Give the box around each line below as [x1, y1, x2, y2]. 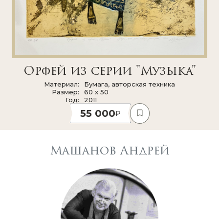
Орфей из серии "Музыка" [23, 66, 196, 78]
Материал [44, 80, 78, 88]
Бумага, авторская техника [84, 80, 175, 88]
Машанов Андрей [49, 145, 170, 157]
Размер [52, 88, 78, 96]
